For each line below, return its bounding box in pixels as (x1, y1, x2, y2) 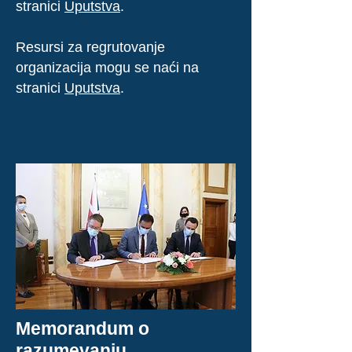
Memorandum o (16, 318, 149, 339)
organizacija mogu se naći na (16, 60, 199, 75)
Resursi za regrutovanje (16, 39, 165, 55)
